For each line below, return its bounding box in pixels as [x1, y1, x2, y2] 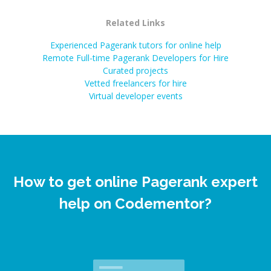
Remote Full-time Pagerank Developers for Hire [42, 52, 229, 64]
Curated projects [103, 65, 168, 76]
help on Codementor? [59, 195, 212, 212]
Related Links [106, 17, 165, 28]
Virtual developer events [88, 90, 183, 102]
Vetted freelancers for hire [84, 77, 187, 89]
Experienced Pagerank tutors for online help [50, 39, 221, 51]
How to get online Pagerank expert [13, 173, 258, 191]
